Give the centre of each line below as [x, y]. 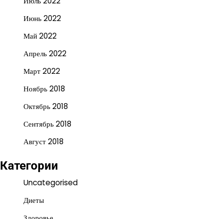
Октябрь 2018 [46, 106]
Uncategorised [51, 182]
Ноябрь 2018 [44, 88]
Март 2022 [42, 71]
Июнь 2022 [42, 18]
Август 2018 [44, 141]
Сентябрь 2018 [47, 124]
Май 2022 [40, 36]
